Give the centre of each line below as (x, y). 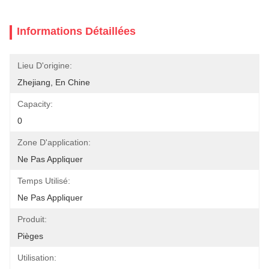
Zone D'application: (54, 142)
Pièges (30, 236)
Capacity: (35, 104)
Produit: (32, 219)
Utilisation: (37, 258)
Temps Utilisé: (44, 181)
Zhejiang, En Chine (54, 82)
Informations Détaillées (76, 31)
